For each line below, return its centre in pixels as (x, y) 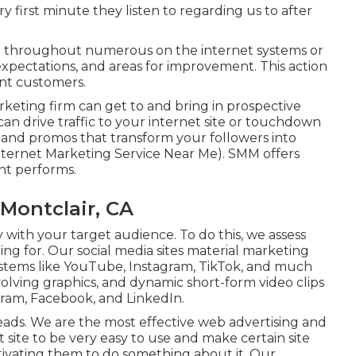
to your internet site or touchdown (208, 122)
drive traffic (59, 122)
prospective (264, 106)
